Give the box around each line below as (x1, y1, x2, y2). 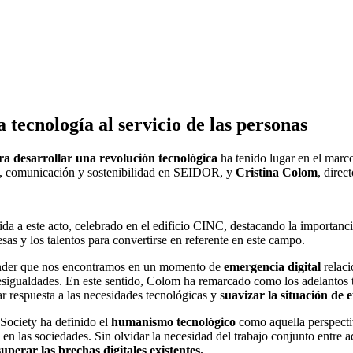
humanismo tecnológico (111, 314, 239, 329)
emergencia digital (224, 259, 324, 273)
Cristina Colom (236, 165, 318, 179)
